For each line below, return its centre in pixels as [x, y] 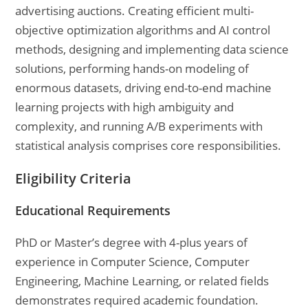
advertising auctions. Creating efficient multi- [135, 11]
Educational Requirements [93, 210]
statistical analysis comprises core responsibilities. [148, 145]
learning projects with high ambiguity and [125, 107]
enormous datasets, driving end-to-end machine [144, 88]
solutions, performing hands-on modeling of [132, 68]
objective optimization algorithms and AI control [143, 30]
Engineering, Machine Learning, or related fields [142, 281]
